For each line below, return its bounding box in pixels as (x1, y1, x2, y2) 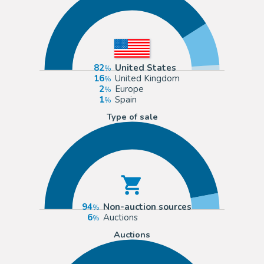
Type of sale (106, 110, 158, 123)
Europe (114, 82, 144, 95)
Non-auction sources (103, 200, 192, 213)
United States (114, 61, 176, 74)
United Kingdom (114, 72, 180, 84)
